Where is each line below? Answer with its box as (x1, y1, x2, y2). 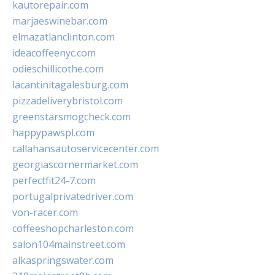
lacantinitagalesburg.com (12, 78, 128, 92)
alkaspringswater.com (12, 254, 114, 268)
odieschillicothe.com (12, 62, 104, 76)
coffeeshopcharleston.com (12, 222, 134, 236)
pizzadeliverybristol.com (12, 94, 123, 108)
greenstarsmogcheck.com (12, 110, 131, 124)
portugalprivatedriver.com (12, 190, 133, 204)
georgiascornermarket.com (12, 158, 138, 172)
